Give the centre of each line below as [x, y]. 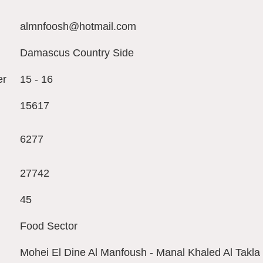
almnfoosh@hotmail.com [78, 27]
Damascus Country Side [77, 53]
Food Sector [49, 226]
